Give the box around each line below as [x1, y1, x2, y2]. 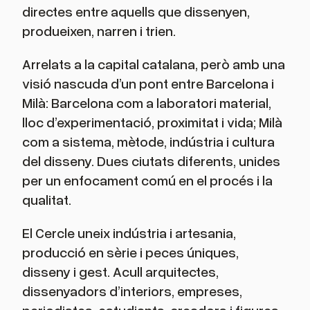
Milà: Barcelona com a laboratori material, [22, 94, 271, 111]
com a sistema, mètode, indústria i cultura [22, 133, 275, 150]
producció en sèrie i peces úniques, [22, 244, 239, 261]
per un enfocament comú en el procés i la [22, 172, 273, 189]
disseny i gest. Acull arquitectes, [22, 263, 219, 280]
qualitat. [22, 191, 71, 208]
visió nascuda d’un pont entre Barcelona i [22, 75, 274, 92]
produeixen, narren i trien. [22, 22, 176, 39]
